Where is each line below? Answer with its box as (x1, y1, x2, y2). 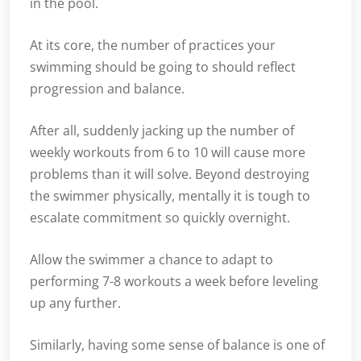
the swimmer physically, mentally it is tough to (30, 187, 310, 205)
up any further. (30, 294, 121, 313)
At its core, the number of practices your (30, 36, 276, 55)
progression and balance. (30, 80, 185, 98)
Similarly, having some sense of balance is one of (30, 336, 325, 355)
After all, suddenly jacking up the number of (30, 122, 294, 140)
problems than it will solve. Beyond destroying (30, 165, 309, 184)
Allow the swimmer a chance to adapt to (30, 251, 273, 269)
